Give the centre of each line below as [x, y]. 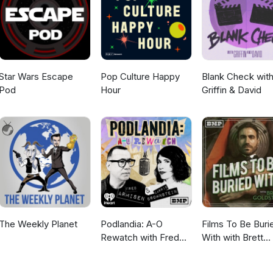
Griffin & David [231, 90]
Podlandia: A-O [131, 224]
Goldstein [221, 251]
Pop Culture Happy [140, 77]
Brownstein [124, 264]
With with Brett [232, 238]
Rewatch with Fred [140, 238]
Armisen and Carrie [140, 251]
